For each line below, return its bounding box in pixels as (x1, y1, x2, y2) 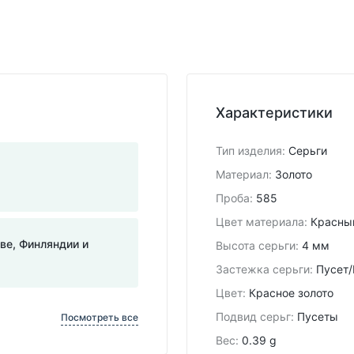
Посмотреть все (61, 311, 138, 323)
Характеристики (216, 104, 333, 121)
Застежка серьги (216, 262, 310, 276)
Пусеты (297, 309, 338, 323)
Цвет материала (216, 214, 304, 228)
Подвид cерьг (216, 309, 291, 323)
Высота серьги (216, 238, 296, 252)
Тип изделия (216, 143, 282, 157)
